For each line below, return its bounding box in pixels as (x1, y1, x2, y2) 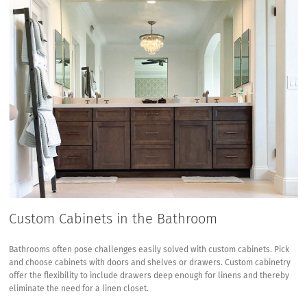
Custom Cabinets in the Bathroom (9, 212, 218, 226)
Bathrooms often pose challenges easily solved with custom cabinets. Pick (9, 245, 290, 254)
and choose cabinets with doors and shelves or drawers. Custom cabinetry (9, 258, 291, 267)
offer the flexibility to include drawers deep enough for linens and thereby (9, 271, 290, 280)
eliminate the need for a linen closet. (9, 284, 149, 293)
